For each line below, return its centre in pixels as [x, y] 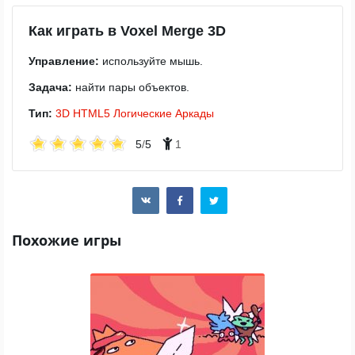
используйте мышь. [151, 61]
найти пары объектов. [131, 87]
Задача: [50, 87]
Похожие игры [67, 240]
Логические [143, 113]
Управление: [64, 61]
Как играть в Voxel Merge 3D [127, 31]
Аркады [195, 113]
